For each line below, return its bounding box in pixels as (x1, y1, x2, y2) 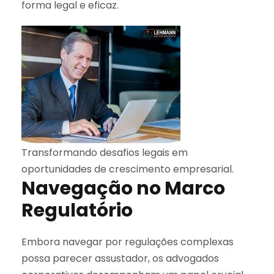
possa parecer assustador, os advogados (21, 251, 219, 265)
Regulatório (21, 197, 133, 223)
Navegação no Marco (21, 175, 225, 201)
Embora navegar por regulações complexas (21, 234, 234, 249)
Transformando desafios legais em (21, 145, 188, 160)
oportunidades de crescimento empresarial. (21, 161, 234, 176)
